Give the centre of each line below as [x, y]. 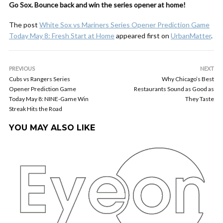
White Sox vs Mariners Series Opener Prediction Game [124, 25]
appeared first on [143, 36]
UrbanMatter [191, 36]
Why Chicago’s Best [188, 79]
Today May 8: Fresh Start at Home [62, 36]
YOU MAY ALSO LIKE [52, 128]
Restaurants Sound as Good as [174, 89]
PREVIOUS [22, 68]
